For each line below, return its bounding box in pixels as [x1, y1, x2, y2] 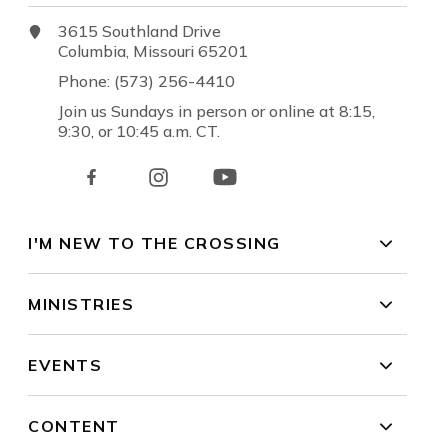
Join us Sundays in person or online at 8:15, [58, 101, 376, 122]
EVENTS [28, 355, 103, 376]
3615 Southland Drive [58, 21, 242, 42]
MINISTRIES [28, 294, 135, 315]
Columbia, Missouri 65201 [58, 41, 265, 62]
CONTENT [28, 416, 120, 437]
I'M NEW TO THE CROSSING [28, 233, 281, 254]
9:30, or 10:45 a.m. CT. [58, 121, 221, 142]
